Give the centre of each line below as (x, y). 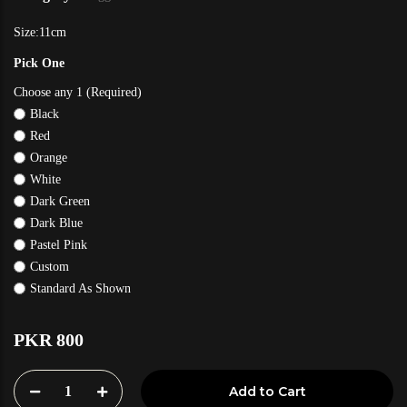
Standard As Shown (80, 289)
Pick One (39, 64)
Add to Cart (267, 392)
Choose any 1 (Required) (78, 93)
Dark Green (60, 202)
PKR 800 (49, 340)
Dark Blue (56, 223)
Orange (49, 158)
